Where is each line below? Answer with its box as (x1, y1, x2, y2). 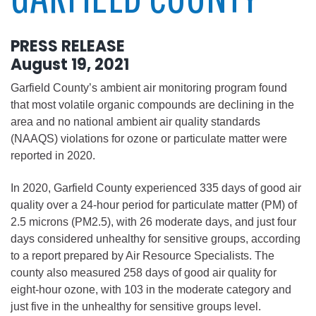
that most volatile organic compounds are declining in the (11, 98, 294, 111)
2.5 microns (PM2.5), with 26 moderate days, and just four (11, 215, 296, 228)
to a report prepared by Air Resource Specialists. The (11, 249, 274, 262)
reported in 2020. (11, 149, 95, 162)
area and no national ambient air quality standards (11, 115, 260, 128)
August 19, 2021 (11, 53, 129, 75)
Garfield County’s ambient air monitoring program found (11, 81, 287, 94)
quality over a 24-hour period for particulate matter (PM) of (11, 198, 297, 211)
